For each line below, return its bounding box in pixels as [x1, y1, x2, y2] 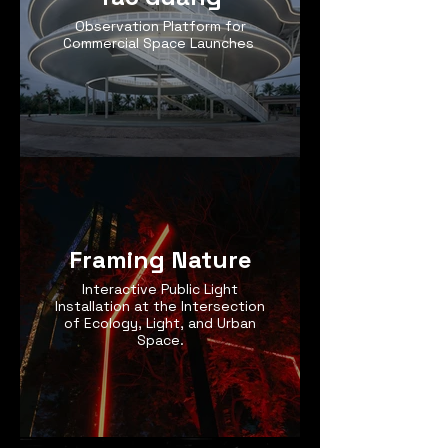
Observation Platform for [74, 17, 246, 35]
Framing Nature [68, 244, 252, 275]
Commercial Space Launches [62, 34, 258, 52]
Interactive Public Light [82, 280, 238, 298]
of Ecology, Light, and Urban [64, 314, 256, 332]
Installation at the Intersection [55, 297, 265, 315]
